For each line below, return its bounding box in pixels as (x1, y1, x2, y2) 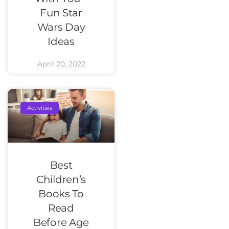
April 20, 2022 (37, 59, 85, 69)
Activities (27, 104, 53, 111)
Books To (38, 187, 84, 200)
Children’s (36, 173, 86, 186)
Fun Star (40, 7, 82, 19)
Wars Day (37, 21, 85, 34)
